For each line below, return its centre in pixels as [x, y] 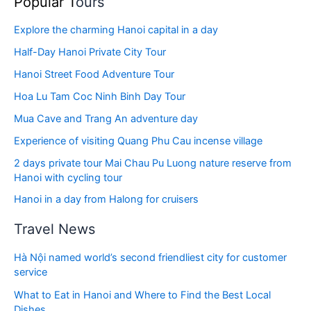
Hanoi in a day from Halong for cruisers [106, 200]
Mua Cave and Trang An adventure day [106, 118]
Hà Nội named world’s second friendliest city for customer [150, 257]
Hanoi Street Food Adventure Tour [94, 74]
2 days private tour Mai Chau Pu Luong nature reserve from [153, 163]
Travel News [54, 229]
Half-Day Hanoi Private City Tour [90, 52]
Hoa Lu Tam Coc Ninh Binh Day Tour [100, 96]
